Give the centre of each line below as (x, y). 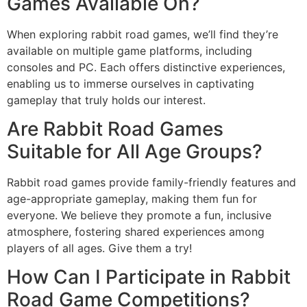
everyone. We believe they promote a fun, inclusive (139, 215)
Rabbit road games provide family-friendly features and (151, 182)
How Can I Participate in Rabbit (149, 277)
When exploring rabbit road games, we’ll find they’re (143, 34)
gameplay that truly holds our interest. (106, 100)
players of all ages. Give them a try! (99, 248)
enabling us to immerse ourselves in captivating (131, 83)
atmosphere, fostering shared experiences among (136, 231)
